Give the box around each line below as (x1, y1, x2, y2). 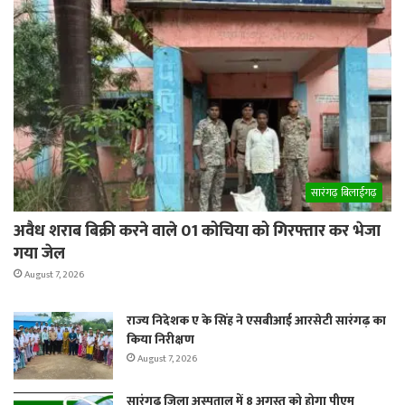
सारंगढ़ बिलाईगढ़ (311, 183, 377, 202)
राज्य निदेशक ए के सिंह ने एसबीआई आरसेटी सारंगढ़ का (127, 309, 386, 331)
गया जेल (14, 240, 65, 268)
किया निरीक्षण (127, 328, 194, 350)
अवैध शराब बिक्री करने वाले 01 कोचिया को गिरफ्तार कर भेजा (14, 217, 381, 245)
